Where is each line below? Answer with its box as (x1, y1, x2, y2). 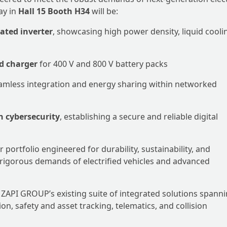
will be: (90, 6, 118, 17)
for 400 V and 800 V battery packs (37, 58, 168, 69)
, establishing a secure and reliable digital (60, 111, 218, 122)
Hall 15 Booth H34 (18, 6, 90, 17)
